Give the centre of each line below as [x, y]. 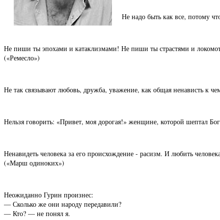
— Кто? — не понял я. [37, 214]
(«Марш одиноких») [34, 163]
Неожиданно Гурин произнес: [49, 195]
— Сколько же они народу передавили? [63, 204]
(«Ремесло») [22, 58]
